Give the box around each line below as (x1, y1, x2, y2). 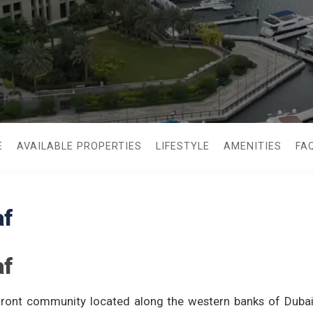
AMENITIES (224, 140, 282, 152)
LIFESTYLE (156, 140, 210, 152)
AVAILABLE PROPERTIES (17, 140, 142, 152)
